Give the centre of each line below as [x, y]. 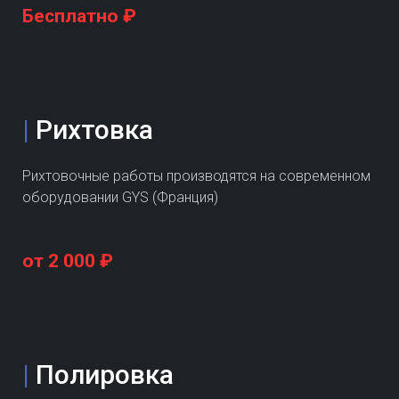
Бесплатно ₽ [79, 16]
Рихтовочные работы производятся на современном [196, 175]
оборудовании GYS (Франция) [120, 197]
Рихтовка [94, 129]
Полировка [105, 374]
